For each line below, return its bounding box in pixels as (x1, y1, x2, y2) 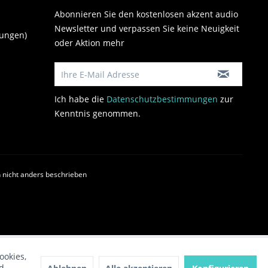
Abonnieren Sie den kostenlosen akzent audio (54, 8, 238, 20)
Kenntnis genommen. (54, 108, 141, 119)
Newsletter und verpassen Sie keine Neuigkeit (54, 23, 239, 34)
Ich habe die (54, 93, 106, 105)
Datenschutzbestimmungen (106, 93, 218, 105)
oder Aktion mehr (54, 37, 124, 48)
